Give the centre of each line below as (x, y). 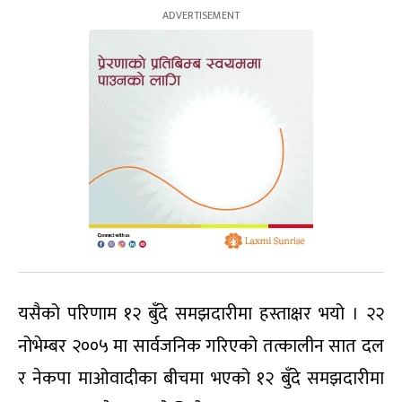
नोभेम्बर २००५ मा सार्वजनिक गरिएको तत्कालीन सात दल (201, 347)
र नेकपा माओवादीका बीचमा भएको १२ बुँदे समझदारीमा (201, 379)
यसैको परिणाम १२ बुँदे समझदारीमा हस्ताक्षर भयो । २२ (201, 315)
